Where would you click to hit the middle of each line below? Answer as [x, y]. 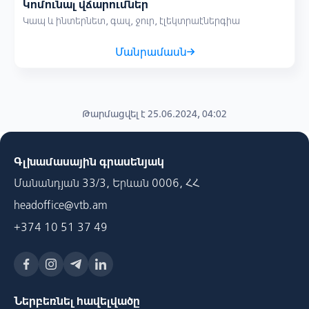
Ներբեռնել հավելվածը [77, 301]
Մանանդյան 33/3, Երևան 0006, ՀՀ [107, 183]
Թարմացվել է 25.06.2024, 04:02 [154, 114]
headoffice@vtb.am [61, 205]
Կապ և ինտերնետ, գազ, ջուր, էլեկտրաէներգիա [131, 21]
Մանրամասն [151, 52]
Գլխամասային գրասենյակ [89, 161]
